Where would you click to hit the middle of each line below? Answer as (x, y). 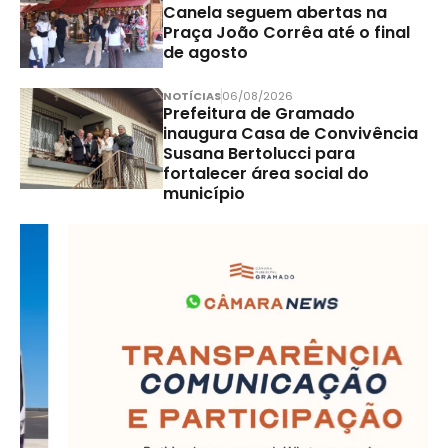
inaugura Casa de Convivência (290, 133)
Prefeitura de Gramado (258, 113)
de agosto (205, 52)
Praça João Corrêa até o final (286, 32)
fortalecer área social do (265, 173)
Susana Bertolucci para (258, 153)
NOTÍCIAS (191, 95)
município (203, 193)
